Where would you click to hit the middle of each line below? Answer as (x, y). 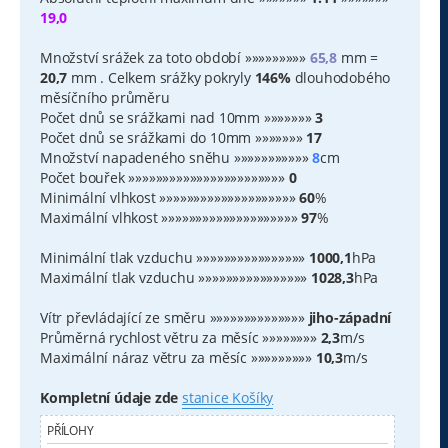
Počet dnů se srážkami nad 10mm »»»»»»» (178, 117)
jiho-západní (350, 317)
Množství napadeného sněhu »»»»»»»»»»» (176, 157)
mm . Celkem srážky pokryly (161, 77)
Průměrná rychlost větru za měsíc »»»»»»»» (180, 337)
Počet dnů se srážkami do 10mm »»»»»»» (173, 137)
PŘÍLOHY (70, 430)
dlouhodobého (340, 77)
